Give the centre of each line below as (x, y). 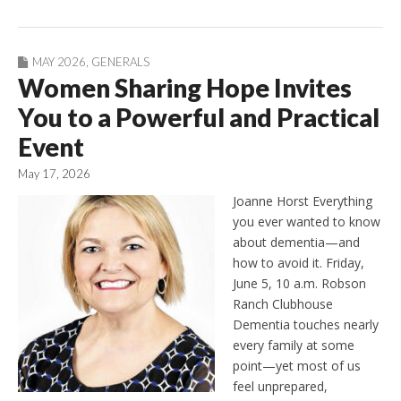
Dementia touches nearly (306, 324)
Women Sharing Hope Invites (185, 87)
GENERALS (120, 61)
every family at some (294, 345)
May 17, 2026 (54, 173)
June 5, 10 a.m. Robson (299, 283)
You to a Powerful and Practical (199, 117)
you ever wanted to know (307, 221)
